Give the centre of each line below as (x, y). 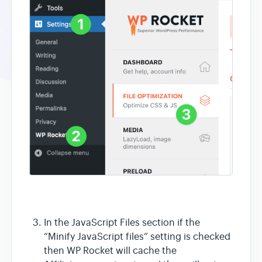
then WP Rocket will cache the (110, 251)
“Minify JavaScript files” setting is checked (137, 237)
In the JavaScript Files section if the (122, 223)
